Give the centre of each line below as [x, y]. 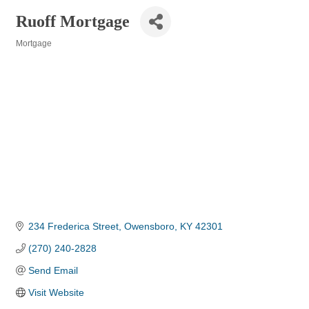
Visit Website [56, 293]
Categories [37, 53]
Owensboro [149, 227]
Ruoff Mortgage [73, 21]
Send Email [53, 271]
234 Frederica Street [73, 227]
